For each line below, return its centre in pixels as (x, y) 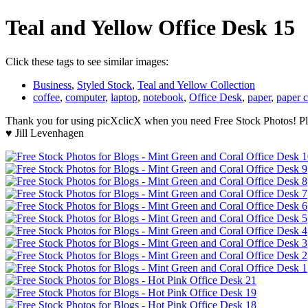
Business (52, 85)
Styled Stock (104, 85)
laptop (124, 97)
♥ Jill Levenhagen (45, 133)
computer (85, 97)
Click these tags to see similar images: (87, 61)
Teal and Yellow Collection (196, 85)
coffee (46, 97)
